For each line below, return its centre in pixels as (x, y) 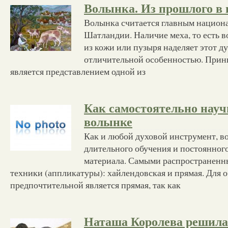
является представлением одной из (78, 71)
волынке (108, 122)
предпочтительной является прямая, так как (95, 184)
